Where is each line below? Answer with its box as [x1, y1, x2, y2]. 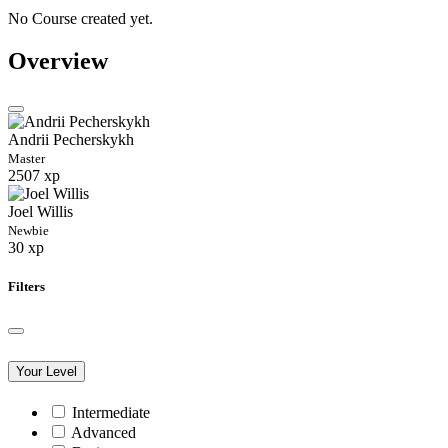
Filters [8, 279, 45, 295]
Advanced [71, 424, 136, 442]
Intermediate [72, 404, 150, 422]
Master [8, 151, 45, 166]
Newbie [8, 223, 49, 238]
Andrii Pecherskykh [8, 131, 134, 148]
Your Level [16, 364, 77, 380]
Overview [8, 48, 108, 75]
